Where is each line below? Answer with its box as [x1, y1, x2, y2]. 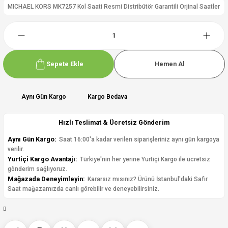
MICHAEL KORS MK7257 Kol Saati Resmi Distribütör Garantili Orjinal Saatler [8, 3, 220, 10]
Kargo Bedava [88, 93, 127, 100]
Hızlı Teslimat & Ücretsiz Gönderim [59, 119, 169, 126]
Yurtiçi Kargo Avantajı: [8, 155, 77, 163]
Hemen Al [154, 60, 185, 68]
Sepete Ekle [46, 60, 83, 68]
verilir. [8, 146, 24, 153]
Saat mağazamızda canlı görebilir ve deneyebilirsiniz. [8, 185, 159, 192]
